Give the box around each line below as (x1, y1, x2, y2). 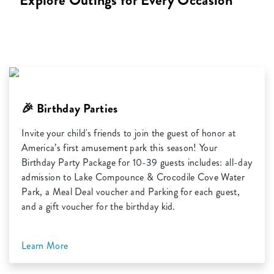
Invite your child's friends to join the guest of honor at (21, 126, 236, 141)
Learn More (21, 239, 71, 253)
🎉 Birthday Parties (21, 100, 118, 118)
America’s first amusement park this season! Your (21, 141, 218, 155)
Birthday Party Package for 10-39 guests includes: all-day (21, 155, 253, 170)
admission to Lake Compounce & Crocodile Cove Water (21, 170, 245, 185)
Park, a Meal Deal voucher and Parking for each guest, (21, 185, 240, 199)
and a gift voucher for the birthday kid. (21, 199, 176, 214)
